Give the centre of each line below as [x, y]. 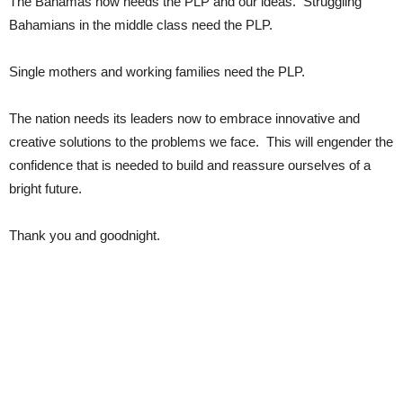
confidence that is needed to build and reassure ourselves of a [190, 165]
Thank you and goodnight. [85, 235]
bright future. [45, 188]
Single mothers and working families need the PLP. [157, 72]
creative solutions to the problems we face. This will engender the [201, 142]
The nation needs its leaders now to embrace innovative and [184, 118]
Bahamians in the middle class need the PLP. [141, 25]
